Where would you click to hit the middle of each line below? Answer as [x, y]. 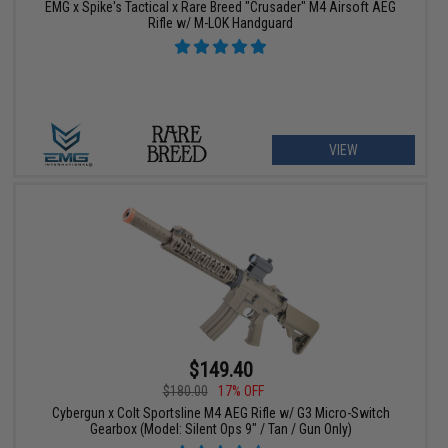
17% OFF [240, 390]
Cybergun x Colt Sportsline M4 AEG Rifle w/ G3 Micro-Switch [220, 412]
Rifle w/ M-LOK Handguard [221, 23]
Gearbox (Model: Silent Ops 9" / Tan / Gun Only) [220, 428]
